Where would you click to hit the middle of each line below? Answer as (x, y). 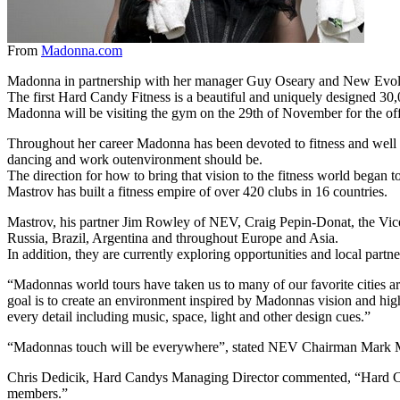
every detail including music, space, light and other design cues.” (189, 316)
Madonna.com (82, 50)
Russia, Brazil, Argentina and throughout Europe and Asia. (173, 237)
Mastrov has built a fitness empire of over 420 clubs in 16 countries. (197, 191)
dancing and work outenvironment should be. (135, 159)
